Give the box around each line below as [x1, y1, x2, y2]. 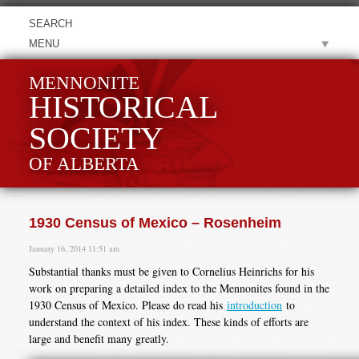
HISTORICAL [28, 90, 218, 126]
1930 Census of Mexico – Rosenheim [28, 215, 281, 232]
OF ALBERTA [28, 153, 139, 175]
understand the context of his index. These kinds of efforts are [28, 314, 309, 330]
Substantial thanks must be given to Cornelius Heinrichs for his [28, 264, 314, 280]
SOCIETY [28, 121, 163, 157]
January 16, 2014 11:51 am [28, 243, 119, 255]
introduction [226, 297, 282, 313]
